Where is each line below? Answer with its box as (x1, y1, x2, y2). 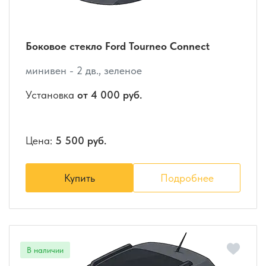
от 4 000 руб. (77, 88, 142, 102)
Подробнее (160, 172, 214, 185)
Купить (64, 172, 95, 185)
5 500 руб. (55, 134, 106, 147)
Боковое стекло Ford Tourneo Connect (26, 40, 210, 53)
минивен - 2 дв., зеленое (26, 64, 142, 77)
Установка (26, 88, 77, 102)
